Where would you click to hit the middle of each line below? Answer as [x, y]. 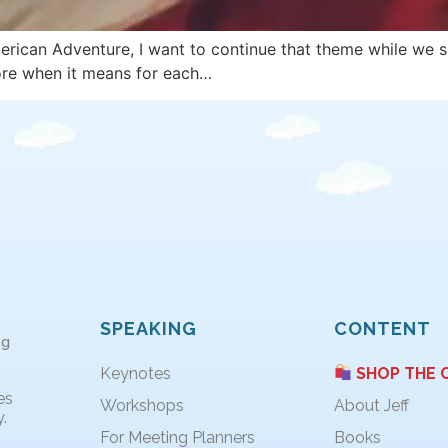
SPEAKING [148, 328]
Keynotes [135, 373]
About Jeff [371, 405]
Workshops [141, 405]
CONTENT [382, 328]
